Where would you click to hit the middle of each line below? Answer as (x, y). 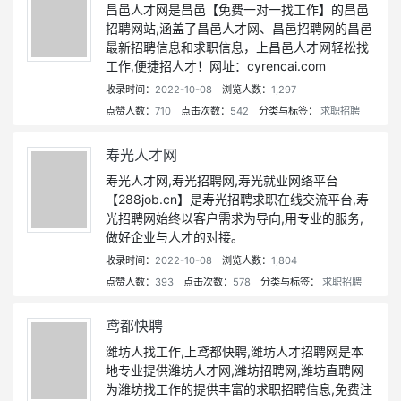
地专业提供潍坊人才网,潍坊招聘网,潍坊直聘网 (235, 371)
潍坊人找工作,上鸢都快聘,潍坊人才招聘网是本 (235, 352)
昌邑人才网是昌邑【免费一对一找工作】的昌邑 (237, 10)
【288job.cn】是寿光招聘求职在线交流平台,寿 (237, 200)
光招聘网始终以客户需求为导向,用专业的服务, (235, 218)
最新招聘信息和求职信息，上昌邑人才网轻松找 (237, 47)
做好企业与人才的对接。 (175, 237)
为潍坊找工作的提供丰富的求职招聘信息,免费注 (239, 389)
